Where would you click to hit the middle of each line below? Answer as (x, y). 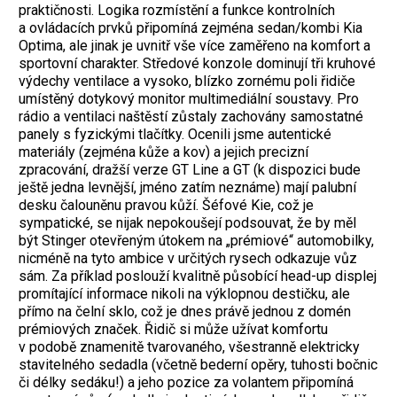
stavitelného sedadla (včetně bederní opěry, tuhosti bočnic (198, 364)
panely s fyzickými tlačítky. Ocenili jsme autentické (175, 134)
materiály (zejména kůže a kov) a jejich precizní (163, 152)
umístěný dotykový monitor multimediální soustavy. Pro (189, 98)
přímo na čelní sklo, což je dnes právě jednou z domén (185, 311)
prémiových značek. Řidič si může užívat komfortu (173, 329)
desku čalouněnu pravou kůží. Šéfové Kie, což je (166, 205)
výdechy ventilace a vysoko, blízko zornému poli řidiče (187, 81)
